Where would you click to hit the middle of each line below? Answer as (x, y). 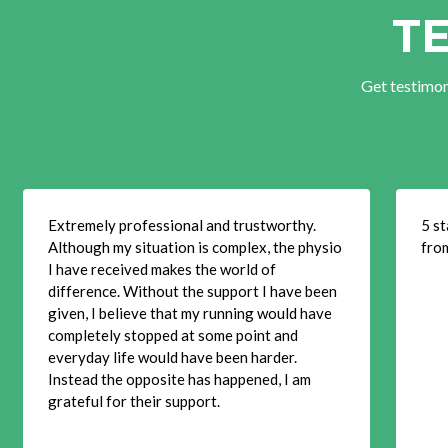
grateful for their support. (134, 401)
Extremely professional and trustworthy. (182, 225)
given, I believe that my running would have (190, 313)
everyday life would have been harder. (172, 357)
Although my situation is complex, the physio (195, 247)
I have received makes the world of (162, 269)
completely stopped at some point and (173, 335)
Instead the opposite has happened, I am (179, 379)
